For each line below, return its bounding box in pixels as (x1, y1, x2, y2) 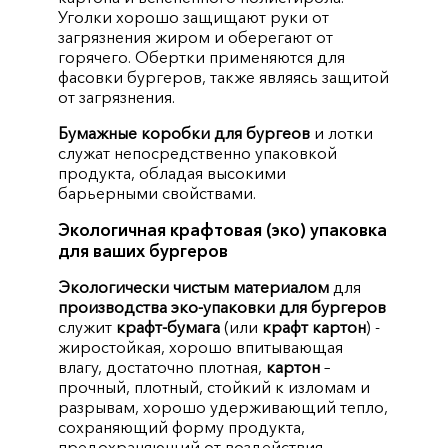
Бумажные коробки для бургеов (58, 122, 311, 143)
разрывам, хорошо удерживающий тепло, (58, 396, 389, 417)
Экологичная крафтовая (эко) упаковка (58, 218, 388, 240)
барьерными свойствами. (58, 182, 257, 203)
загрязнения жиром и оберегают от (58, 26, 334, 47)
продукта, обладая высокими (58, 162, 287, 183)
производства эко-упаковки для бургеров (58, 296, 387, 317)
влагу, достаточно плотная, (58, 356, 267, 377)
